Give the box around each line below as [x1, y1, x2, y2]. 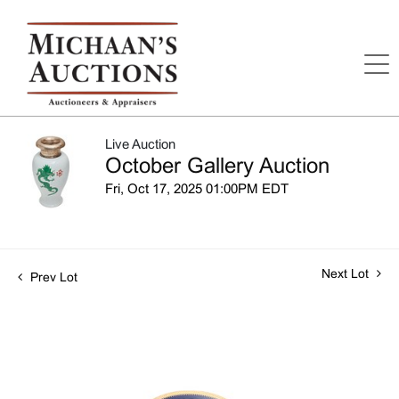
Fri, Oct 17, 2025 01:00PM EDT [105, 183, 289, 196]
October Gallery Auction [105, 157, 330, 177]
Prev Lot [27, 272, 77, 284]
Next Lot [322, 268, 372, 281]
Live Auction [105, 138, 175, 151]
